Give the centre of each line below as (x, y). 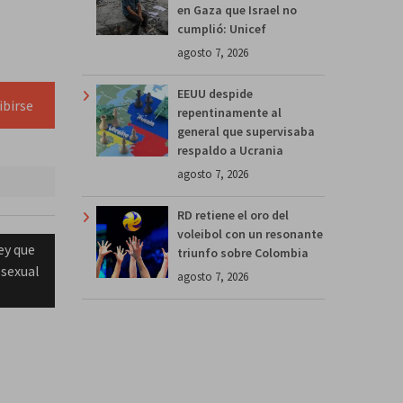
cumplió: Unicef (222, 28)
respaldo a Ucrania (230, 150)
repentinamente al (229, 112)
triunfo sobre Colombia (243, 252)
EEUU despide (215, 93)
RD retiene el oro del (233, 215)
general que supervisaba (246, 131)
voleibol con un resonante (250, 233)
